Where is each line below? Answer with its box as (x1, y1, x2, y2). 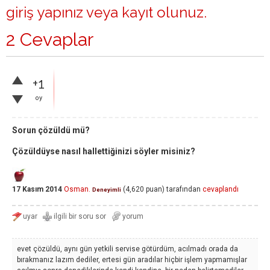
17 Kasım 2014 (12, 185, 62, 194)
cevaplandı (202, 185, 239, 194)
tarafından (166, 185, 201, 194)
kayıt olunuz (122, 4, 204, 21)
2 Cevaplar (6, 29, 93, 50)
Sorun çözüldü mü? (12, 125, 92, 135)
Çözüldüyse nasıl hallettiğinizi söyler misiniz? (12, 146, 195, 156)
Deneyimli (92, 186, 121, 193)
